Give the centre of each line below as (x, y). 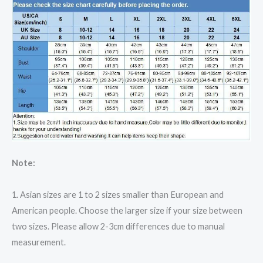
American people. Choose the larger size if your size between (127, 211)
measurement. (39, 242)
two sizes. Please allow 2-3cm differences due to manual (118, 227)
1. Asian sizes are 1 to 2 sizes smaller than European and (118, 195)
